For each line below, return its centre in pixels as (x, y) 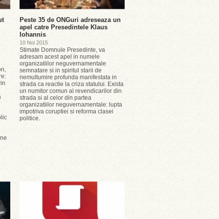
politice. (30, 118)
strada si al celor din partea (55, 98)
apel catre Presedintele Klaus (64, 27)
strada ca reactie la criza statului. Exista (72, 84)
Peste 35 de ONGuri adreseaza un (70, 20)
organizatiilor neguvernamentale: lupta (71, 105)
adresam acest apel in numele (60, 57)
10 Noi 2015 (34, 43)
